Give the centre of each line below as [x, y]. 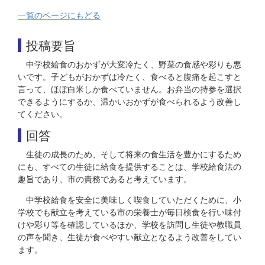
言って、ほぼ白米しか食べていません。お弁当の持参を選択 [130, 89]
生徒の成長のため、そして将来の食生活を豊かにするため [134, 154]
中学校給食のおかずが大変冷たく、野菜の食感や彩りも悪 [134, 64]
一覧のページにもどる [59, 15]
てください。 [43, 114]
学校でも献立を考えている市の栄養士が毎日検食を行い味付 [130, 212]
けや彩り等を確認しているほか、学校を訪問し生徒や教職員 [130, 224]
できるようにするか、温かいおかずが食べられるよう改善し [130, 101]
